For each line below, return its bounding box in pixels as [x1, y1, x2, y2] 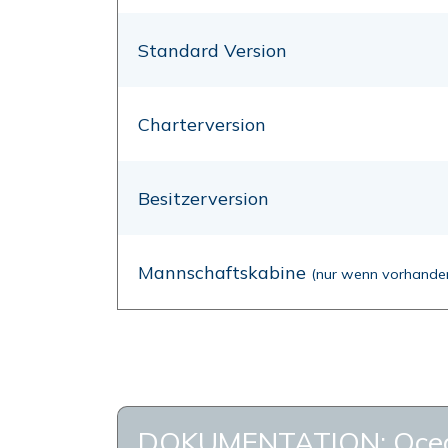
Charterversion [138, 113, 266, 136]
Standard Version [138, 39, 287, 62]
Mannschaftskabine [138, 261, 311, 284]
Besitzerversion [138, 187, 269, 210]
